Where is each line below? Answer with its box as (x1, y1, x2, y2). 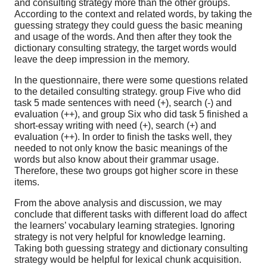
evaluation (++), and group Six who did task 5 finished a (14, 108, 248, 119)
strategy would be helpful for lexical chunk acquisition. (14, 254, 241, 265)
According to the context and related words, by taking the (14, 8, 252, 19)
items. (14, 176, 39, 187)
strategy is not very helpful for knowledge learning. (14, 231, 225, 242)
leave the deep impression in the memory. (14, 54, 190, 64)
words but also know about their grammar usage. (14, 154, 219, 164)
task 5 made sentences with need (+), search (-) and (14, 97, 232, 108)
